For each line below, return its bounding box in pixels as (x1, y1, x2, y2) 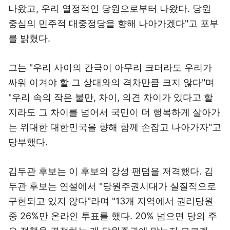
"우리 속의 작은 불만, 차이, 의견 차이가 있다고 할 (8, 92, 213, 103)
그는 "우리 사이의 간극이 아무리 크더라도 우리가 (8, 62, 212, 73)
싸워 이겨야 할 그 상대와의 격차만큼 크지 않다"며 (8, 77, 215, 88)
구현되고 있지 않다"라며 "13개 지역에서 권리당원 (8, 196, 214, 206)
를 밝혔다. (8, 33, 50, 44)
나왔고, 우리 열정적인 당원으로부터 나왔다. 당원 (8, 3, 211, 14)
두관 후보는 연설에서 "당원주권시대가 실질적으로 (8, 181, 216, 191)
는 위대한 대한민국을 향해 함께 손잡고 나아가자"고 (8, 122, 221, 132)
